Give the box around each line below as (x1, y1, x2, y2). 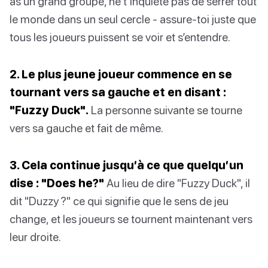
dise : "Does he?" (10, 175, 104, 190)
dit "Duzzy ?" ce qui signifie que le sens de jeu (10, 193, 229, 208)
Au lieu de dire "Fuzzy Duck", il (104, 175, 250, 190)
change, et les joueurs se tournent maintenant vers (10, 211, 252, 226)
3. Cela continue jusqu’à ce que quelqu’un (10, 157, 243, 172)
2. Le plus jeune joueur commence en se (10, 66, 232, 81)
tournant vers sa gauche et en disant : (10, 84, 226, 99)
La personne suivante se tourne (89, 102, 242, 117)
